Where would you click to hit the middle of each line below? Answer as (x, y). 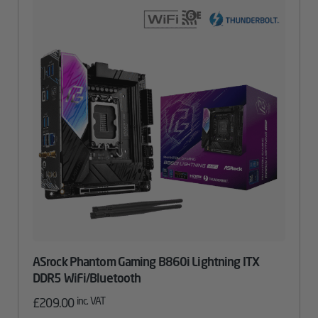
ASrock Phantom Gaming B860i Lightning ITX (146, 262)
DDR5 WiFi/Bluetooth (87, 278)
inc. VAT (91, 301)
